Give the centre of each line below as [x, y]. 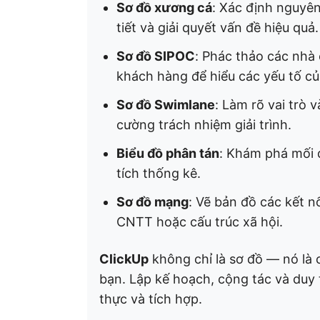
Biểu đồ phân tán [168, 153]
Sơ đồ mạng [152, 202]
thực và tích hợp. [151, 299]
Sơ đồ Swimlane [166, 105]
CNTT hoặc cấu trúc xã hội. [200, 222]
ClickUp [124, 259]
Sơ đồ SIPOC [156, 56]
